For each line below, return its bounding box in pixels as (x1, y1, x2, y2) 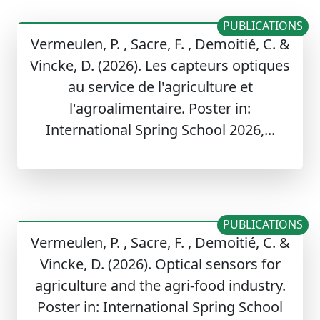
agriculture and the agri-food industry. (34, 276, 286, 296)
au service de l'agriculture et (67, 77, 253, 97)
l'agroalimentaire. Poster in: (69, 99, 251, 119)
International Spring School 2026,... (45, 120, 275, 140)
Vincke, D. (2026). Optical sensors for (39, 254, 281, 274)
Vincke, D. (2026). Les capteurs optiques (30, 56, 290, 76)
